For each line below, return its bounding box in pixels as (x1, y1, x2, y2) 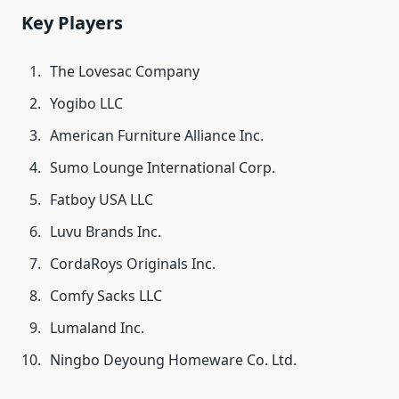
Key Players (21, 11, 123, 36)
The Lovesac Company (50, 61, 199, 82)
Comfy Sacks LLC (50, 286, 162, 306)
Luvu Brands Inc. (50, 222, 161, 242)
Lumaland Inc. (50, 318, 144, 338)
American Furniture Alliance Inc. (50, 126, 264, 146)
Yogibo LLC (50, 94, 123, 114)
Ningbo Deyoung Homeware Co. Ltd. (50, 350, 297, 370)
